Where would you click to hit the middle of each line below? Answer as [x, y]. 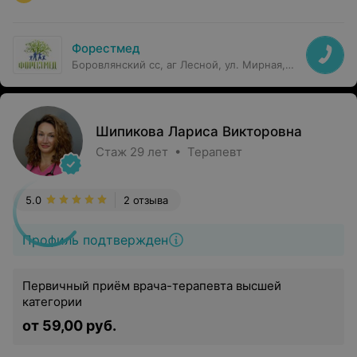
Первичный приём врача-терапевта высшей [152, 286]
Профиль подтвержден [95, 240]
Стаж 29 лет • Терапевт [169, 152]
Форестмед [106, 48]
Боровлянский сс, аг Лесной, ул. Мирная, [178, 65]
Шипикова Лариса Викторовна [199, 131]
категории [52, 302]
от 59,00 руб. [69, 326]
